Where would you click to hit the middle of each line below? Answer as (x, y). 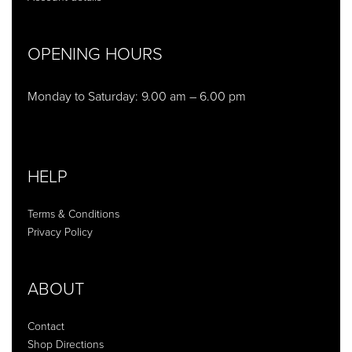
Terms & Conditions (73, 214)
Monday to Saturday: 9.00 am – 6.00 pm (137, 96)
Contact (46, 326)
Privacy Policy (60, 232)
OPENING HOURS (95, 54)
